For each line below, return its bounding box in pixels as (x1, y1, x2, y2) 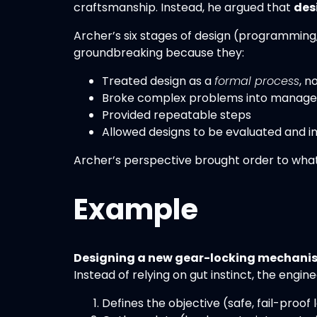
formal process (214, 72, 299, 89)
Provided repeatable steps (102, 106, 251, 123)
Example (74, 190, 198, 230)
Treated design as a (102, 72, 214, 89)
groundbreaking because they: (74, 44, 244, 61)
